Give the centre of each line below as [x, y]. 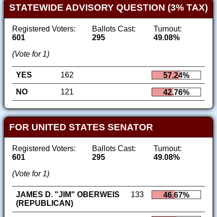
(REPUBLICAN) [45, 203]
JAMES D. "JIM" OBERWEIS [68, 194]
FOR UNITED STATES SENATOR [81, 127]
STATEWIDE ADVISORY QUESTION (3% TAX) [108, 8]
